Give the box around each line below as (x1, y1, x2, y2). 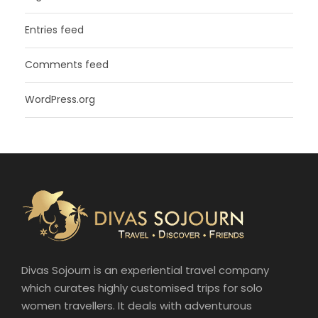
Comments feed (25, 57, 109, 72)
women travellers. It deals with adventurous (21, 298, 252, 314)
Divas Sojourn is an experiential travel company (21, 263, 269, 278)
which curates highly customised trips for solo (21, 280, 263, 296)
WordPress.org (25, 92, 95, 107)
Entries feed (25, 23, 84, 38)
